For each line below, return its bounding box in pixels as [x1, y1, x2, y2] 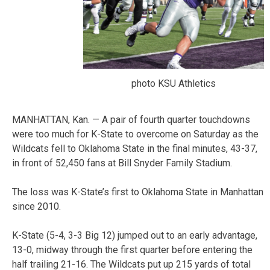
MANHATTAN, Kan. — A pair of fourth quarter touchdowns [12, 114, 250, 126]
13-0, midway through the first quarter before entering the [12, 244, 253, 256]
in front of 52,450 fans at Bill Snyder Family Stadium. [12, 157, 232, 169]
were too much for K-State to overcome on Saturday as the [12, 128, 259, 140]
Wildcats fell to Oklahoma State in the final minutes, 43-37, [12, 143, 257, 155]
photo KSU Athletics [131, 77, 216, 89]
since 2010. [12, 201, 61, 213]
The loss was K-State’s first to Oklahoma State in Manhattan [12, 186, 263, 198]
